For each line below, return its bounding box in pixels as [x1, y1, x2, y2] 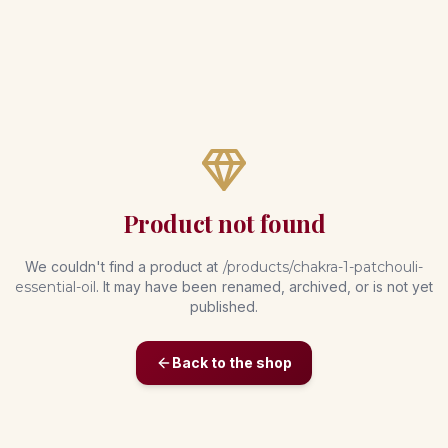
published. [189, 298, 259, 316]
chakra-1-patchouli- [292, 258, 424, 277]
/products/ [222, 258, 293, 277]
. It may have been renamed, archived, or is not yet [95, 278, 434, 296]
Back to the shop [172, 354, 292, 372]
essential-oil [14, 278, 96, 297]
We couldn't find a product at [24, 258, 223, 276]
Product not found [122, 207, 326, 240]
